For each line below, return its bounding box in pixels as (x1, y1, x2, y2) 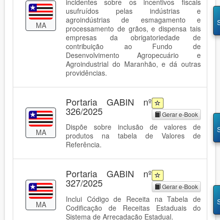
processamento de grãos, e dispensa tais (66, 23, 201, 33)
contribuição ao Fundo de (66, 41, 201, 51)
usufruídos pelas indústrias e (66, 5, 201, 16)
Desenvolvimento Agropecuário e (66, 50, 201, 60)
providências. (66, 67, 107, 78)
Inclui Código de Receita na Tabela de (66, 193, 201, 204)
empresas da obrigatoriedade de (66, 32, 201, 42)
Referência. (66, 139, 102, 150)
